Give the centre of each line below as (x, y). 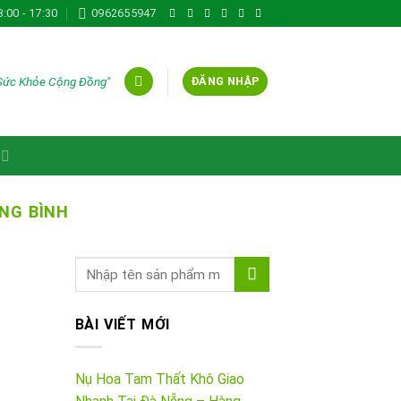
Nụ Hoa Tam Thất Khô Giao (159, 379)
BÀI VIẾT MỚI (123, 325)
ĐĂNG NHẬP (226, 81)
